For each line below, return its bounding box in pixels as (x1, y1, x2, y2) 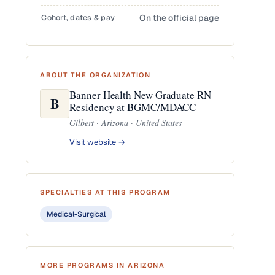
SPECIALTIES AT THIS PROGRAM (40, 188, 171, 196)
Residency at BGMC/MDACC (69, 100, 196, 114)
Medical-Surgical (47, 209, 106, 219)
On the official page (139, 12, 220, 23)
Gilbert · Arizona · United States (69, 117, 182, 128)
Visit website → (69, 137, 126, 147)
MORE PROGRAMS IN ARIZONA (40, 261, 165, 269)
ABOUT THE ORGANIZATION (40, 71, 151, 79)
